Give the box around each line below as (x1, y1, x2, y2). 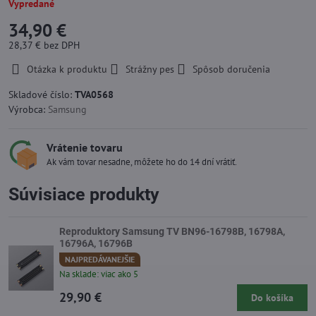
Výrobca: (8, 103, 48, 116)
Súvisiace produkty (8, 184, 159, 205)
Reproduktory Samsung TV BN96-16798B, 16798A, (59, 226, 285, 237)
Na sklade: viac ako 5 (59, 267, 138, 280)
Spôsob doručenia (193, 63, 270, 75)
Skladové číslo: (8, 88, 75, 101)
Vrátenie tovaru (47, 140, 123, 154)
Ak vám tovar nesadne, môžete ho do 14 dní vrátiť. (47, 156, 237, 168)
